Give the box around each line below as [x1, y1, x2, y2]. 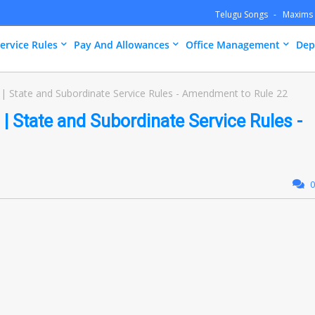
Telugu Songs [215, 8, 270, 20]
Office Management [186, 38, 280, 51]
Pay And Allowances [74, 38, 169, 51]
